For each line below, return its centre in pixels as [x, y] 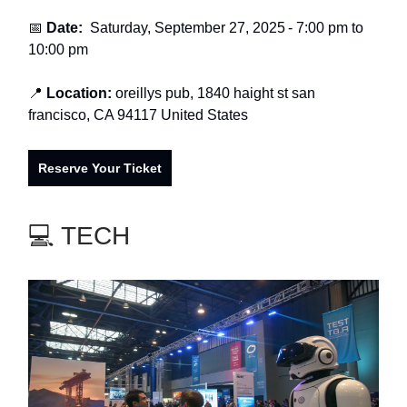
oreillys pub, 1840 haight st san [215, 93]
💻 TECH [79, 235]
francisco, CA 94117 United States [138, 114]
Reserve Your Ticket [100, 168]
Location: [81, 93]
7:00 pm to [330, 27]
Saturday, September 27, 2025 [188, 27]
